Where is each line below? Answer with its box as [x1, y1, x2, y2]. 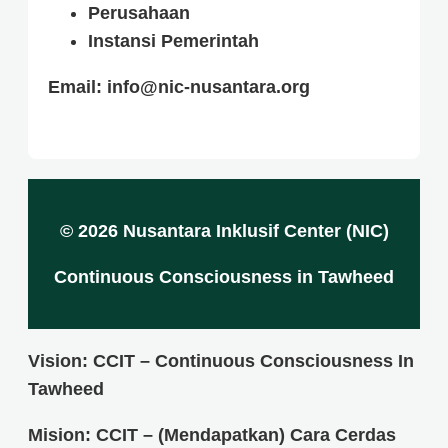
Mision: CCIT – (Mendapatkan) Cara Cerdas [28, 425, 396, 446]
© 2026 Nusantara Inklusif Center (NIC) [59, 221, 389, 242]
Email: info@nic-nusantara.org [48, 77, 310, 98]
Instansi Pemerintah [88, 31, 259, 52]
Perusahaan [88, 3, 190, 24]
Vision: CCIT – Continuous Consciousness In [28, 351, 414, 372]
